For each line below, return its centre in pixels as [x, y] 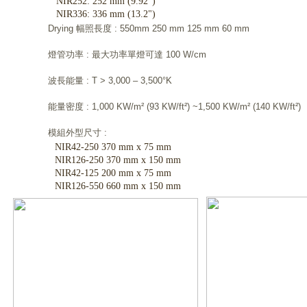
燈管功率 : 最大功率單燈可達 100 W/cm [127, 54]
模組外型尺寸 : [77, 133]
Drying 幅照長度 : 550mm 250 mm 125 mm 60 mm [149, 28]
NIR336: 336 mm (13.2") [106, 14]
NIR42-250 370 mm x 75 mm [113, 147]
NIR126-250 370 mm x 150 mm [118, 160]
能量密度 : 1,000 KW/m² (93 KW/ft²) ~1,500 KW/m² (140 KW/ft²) [174, 107]
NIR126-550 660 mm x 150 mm [118, 186]
